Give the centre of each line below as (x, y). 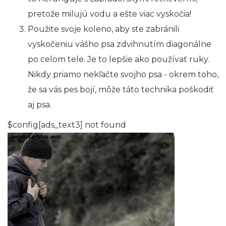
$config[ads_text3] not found (67, 125)
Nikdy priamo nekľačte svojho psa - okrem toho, (123, 75)
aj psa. (40, 105)
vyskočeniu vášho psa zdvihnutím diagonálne (120, 44)
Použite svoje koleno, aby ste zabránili (103, 29)
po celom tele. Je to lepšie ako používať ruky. (119, 60)
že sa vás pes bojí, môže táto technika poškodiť (121, 90)
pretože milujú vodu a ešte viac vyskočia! (109, 14)
